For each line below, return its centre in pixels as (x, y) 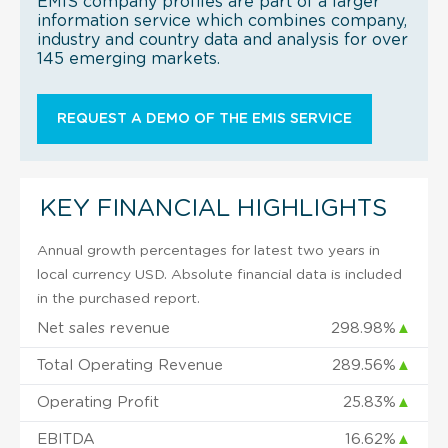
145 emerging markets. (128, 58)
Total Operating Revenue (130, 365)
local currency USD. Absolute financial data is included (219, 274)
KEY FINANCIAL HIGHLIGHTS (213, 208)
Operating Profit (98, 402)
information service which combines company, (222, 20)
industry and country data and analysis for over (222, 39)
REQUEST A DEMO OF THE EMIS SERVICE (204, 118)
